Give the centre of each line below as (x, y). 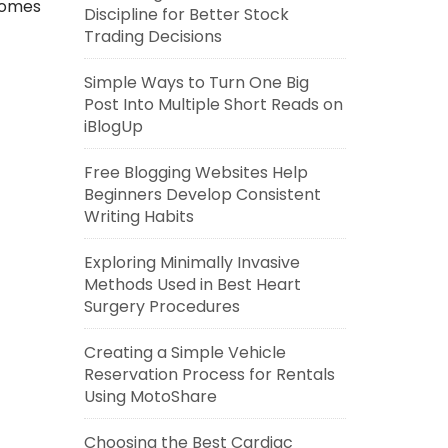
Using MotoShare (150, 396)
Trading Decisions (152, 36)
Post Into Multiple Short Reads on (213, 104)
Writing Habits (138, 216)
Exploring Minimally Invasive (191, 262)
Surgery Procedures (161, 306)
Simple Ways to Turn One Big (196, 82)
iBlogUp (113, 126)
